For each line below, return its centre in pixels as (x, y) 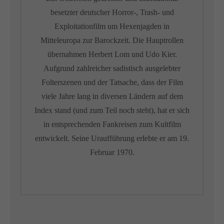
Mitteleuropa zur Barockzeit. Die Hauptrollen (112, 40)
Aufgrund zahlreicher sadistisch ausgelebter (112, 68)
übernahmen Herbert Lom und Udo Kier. (112, 54)
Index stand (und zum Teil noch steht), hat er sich (112, 110)
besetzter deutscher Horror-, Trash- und (112, 12)
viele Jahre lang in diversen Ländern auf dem (112, 96)
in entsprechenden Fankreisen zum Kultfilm (112, 124)
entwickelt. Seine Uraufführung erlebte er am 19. (112, 138)
